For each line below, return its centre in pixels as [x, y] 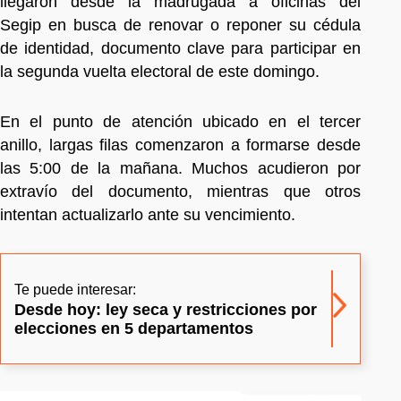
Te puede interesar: [75, 289]
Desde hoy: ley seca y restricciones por [166, 309]
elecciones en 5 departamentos [134, 328]
